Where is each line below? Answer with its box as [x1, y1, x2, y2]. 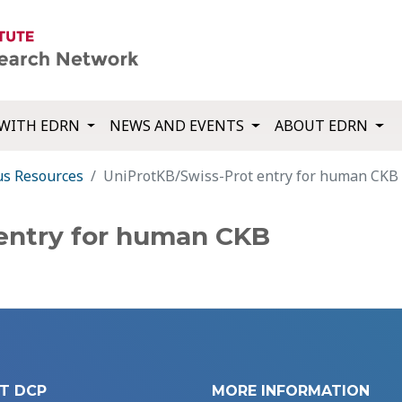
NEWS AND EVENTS [109, 116, 249, 136]
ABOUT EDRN [275, 116, 372, 136]
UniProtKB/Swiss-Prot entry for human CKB [103, 166, 398, 187]
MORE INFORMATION [212, 382, 370, 400]
